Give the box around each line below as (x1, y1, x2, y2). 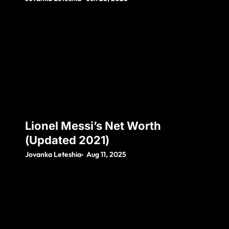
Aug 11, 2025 (86, 150, 127, 159)
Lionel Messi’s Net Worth (25, 119, 161, 133)
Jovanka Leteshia (25, 150, 81, 159)
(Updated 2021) (25, 133, 109, 147)
